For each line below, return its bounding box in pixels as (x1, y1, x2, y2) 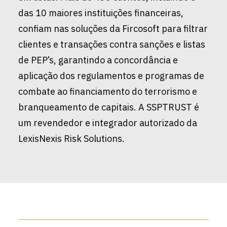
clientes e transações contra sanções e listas (18, 39, 205, 50)
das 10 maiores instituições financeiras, (18, 7, 183, 19)
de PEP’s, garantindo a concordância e (18, 54, 178, 66)
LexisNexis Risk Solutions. (18, 133, 125, 144)
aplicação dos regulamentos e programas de (18, 70, 204, 82)
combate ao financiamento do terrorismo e (18, 86, 197, 97)
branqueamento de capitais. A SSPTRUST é (18, 101, 199, 113)
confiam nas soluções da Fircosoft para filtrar (18, 23, 208, 34)
